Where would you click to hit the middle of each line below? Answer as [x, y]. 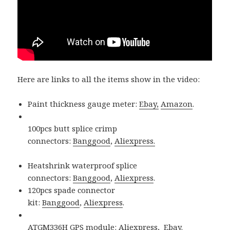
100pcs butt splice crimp [73, 128]
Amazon [177, 103]
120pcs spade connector [72, 190]
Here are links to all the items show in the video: [109, 79]
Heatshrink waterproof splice [83, 165]
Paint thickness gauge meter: [84, 103]
